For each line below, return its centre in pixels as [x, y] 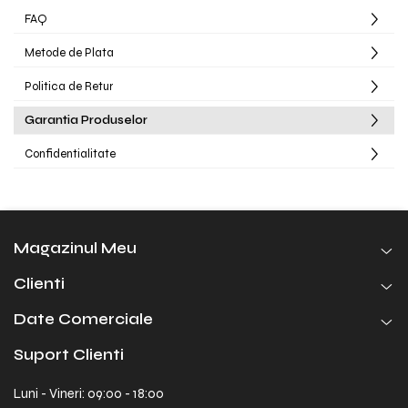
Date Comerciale [83, 319]
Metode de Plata [69, 53]
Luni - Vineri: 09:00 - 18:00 [89, 393]
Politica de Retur [69, 87]
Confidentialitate [70, 154]
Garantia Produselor [86, 120]
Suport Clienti [69, 355]
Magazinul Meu [75, 248]
